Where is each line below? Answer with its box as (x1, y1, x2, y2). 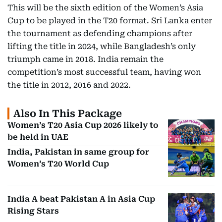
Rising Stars (7, 206, 59, 216)
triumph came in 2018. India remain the (7, 55, 164, 64)
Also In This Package (13, 108, 122, 119)
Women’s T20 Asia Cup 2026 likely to (7, 120, 159, 130)
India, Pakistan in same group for (7, 147, 149, 157)
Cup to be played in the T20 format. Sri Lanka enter (7, 16, 212, 25)
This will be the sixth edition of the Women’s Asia (7, 3, 203, 12)
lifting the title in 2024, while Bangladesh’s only (7, 42, 196, 51)
